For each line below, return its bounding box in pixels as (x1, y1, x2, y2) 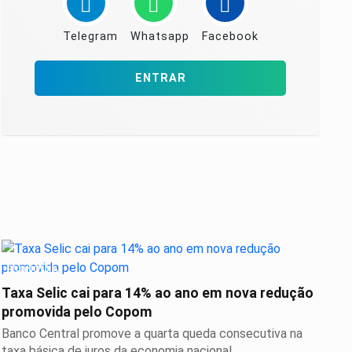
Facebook (201, 30, 258, 44)
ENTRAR (134, 71, 186, 86)
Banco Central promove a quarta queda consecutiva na (2, 326, 302, 342)
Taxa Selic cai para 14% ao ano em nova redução (2, 285, 313, 302)
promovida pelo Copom (2, 304, 152, 321)
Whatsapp (130, 30, 189, 44)
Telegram (62, 30, 118, 44)
